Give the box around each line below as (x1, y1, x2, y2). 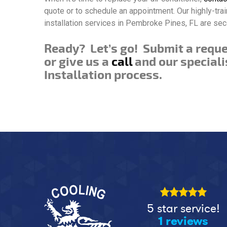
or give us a (44, 54, 111, 68)
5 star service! (146, 200, 220, 217)
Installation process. (44, 67, 162, 82)
